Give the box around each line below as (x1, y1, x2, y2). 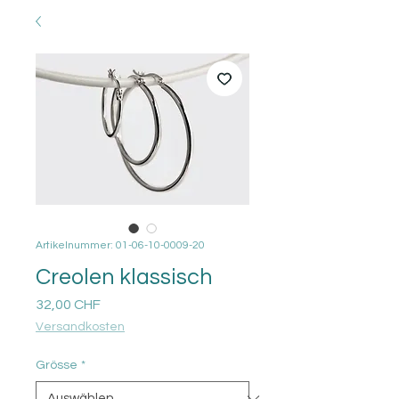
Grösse (36, 359, 77, 371)
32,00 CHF (36, 297, 101, 312)
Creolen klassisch (36, 265, 213, 289)
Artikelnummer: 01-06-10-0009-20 (36, 240, 205, 251)
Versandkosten (36, 321, 125, 333)
